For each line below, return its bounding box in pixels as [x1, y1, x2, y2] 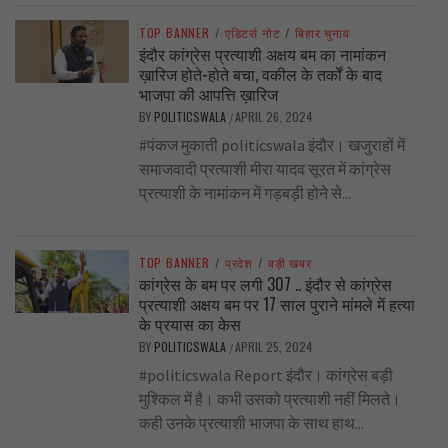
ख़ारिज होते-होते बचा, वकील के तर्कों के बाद [138, 61, 382, 86]
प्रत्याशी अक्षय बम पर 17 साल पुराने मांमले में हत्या [138, 291, 415, 316]
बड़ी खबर [267, 253, 312, 271]
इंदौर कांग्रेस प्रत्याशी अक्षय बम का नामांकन [138, 41, 386, 66]
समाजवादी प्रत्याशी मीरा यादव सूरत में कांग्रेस [138, 158, 391, 179]
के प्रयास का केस [138, 311, 241, 336]
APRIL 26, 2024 [234, 107, 313, 125]
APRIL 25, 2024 [234, 337, 313, 355]
